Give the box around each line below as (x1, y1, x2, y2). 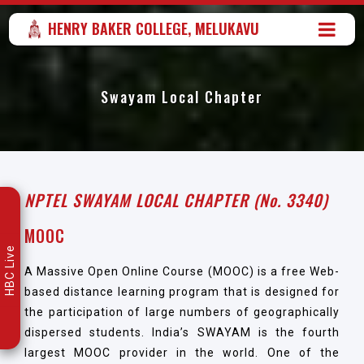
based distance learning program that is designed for (24, 284, 340, 298)
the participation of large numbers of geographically (24, 305, 340, 318)
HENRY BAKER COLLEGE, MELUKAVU (48, 18, 260, 39)
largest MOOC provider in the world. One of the (24, 345, 340, 359)
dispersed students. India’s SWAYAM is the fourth (24, 325, 340, 339)
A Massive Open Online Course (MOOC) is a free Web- (24, 264, 340, 278)
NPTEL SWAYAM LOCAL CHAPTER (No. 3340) (24, 187, 328, 212)
